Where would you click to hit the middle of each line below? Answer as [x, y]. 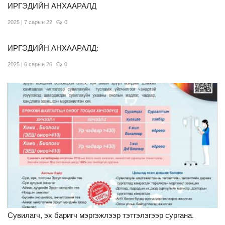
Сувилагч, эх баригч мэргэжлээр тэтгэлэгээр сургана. [101, 215]
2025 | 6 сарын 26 [30, 65]
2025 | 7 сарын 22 [30, 22]
